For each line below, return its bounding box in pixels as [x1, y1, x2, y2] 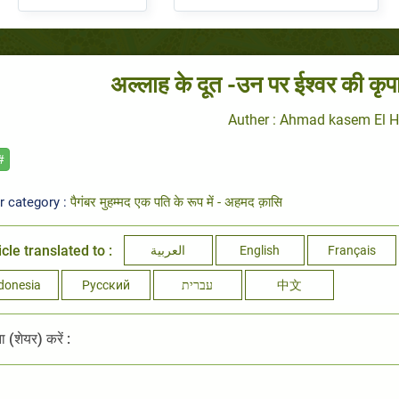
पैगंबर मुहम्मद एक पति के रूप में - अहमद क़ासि [69, 194, 282, 211]
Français [327, 243, 376, 258]
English [240, 243, 280, 258]
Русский [81, 278, 130, 293]
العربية [151, 243, 185, 258]
